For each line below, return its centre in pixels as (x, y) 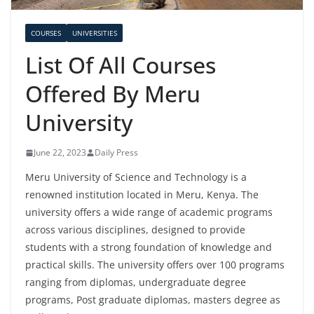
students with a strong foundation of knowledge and (149, 247)
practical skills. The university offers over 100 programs (155, 265)
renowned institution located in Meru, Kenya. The (142, 195)
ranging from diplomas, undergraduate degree (136, 282)
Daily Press (116, 153)
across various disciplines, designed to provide (135, 230)
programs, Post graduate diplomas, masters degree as (153, 300)
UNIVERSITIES (95, 33)
